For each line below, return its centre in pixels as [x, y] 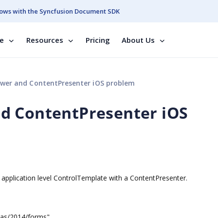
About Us [138, 40]
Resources [45, 40]
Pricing [98, 40]
